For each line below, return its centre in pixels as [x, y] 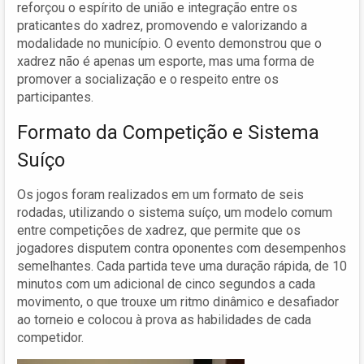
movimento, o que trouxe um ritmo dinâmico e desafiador [178, 301]
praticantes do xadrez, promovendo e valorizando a [162, 25]
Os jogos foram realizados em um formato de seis [160, 194]
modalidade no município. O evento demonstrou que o [169, 43]
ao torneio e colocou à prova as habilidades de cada [164, 319]
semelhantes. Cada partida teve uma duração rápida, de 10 [182, 266]
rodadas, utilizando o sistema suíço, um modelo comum [175, 212]
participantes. [55, 97]
